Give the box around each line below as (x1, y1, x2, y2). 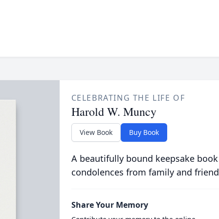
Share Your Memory (71, 199, 148, 210)
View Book (79, 128, 112, 137)
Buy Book (129, 128, 159, 137)
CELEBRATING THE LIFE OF (71, 92, 185, 103)
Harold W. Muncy (71, 104, 156, 119)
